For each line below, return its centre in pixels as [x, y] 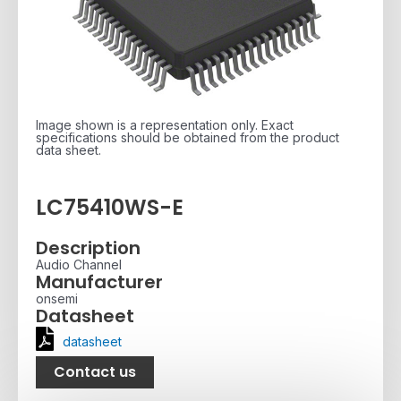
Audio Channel [79, 264]
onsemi [57, 298]
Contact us [95, 371]
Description [88, 247]
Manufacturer [99, 282]
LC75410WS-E [110, 208]
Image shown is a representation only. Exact [165, 125]
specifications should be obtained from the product [188, 138]
